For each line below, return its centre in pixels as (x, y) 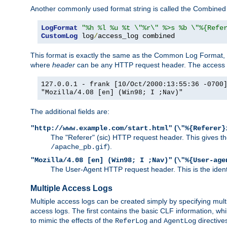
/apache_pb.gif (79, 147)
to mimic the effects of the (73, 220)
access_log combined (136, 36)
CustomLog (59, 36)
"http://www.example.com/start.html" (101, 128)
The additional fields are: (70, 111)
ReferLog (131, 221)
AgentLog (180, 221)
